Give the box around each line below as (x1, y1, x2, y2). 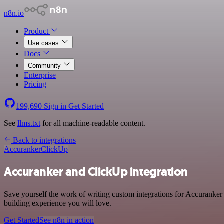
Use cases (28, 39, 61, 47)
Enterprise (24, 71, 56, 79)
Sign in (42, 102, 68, 110)
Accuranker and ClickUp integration (4, 163, 188, 180)
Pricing (24, 80, 46, 88)
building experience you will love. (4, 198, 111, 207)
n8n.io (4, 9, 24, 17)
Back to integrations (11, 136, 76, 144)
